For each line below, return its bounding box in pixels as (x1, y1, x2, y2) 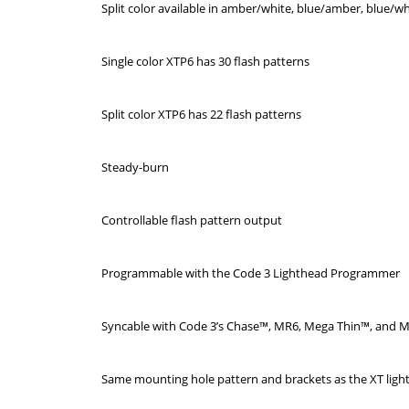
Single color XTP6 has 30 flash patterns (101, 52, 310, 69)
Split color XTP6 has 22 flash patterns (101, 105, 302, 122)
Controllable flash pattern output (101, 211, 286, 228)
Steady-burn (101, 158, 170, 175)
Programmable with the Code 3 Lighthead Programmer (101, 264, 401, 281)
